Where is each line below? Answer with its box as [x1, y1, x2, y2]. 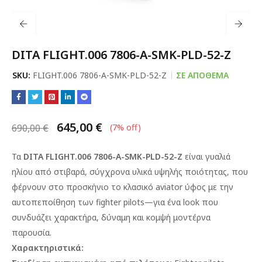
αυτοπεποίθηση [12, 196, 75, 208]
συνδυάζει [12, 212, 51, 223]
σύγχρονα [89, 166, 130, 177]
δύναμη [101, 212, 130, 223]
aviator [156, 181, 182, 192]
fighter [96, 196, 121, 208]
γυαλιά [205, 151, 230, 162]
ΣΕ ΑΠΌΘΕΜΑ [176, 70, 229, 81]
